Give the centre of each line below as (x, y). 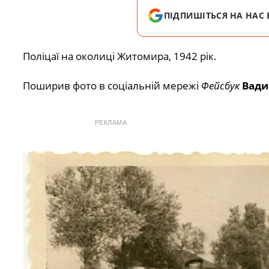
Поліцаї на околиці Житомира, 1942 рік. (119, 56)
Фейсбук (220, 85)
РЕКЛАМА (111, 122)
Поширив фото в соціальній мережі (112, 85)
